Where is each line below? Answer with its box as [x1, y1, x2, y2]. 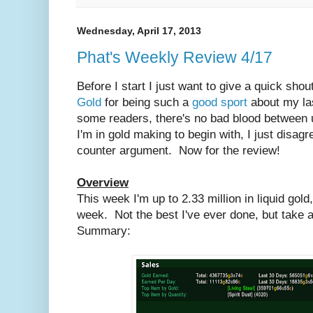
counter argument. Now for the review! [77, 143, 280, 157]
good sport [192, 95, 247, 109]
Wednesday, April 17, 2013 [77, 25, 201, 37]
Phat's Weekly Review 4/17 [77, 48, 272, 66]
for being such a [101, 95, 192, 109]
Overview [77, 175, 129, 189]
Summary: [77, 224, 131, 238]
